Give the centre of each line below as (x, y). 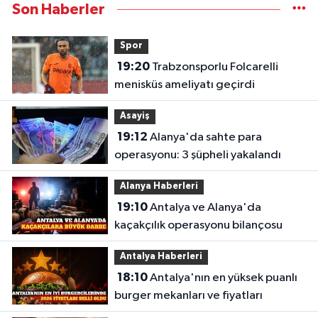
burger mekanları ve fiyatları (188, 295)
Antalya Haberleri (161, 257)
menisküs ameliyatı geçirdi (184, 84)
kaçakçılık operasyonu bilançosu (198, 225)
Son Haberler (59, 9)
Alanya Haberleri (159, 187)
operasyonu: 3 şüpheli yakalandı (197, 155)
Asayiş (135, 116)
